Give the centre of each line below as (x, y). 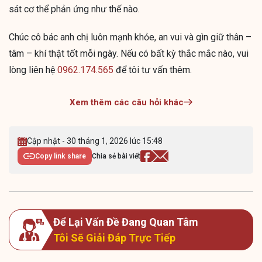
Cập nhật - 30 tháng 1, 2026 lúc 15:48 (95, 141)
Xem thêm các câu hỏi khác (127, 103)
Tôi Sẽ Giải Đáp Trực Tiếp (114, 238)
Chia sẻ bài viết (116, 156)
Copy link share (61, 156)
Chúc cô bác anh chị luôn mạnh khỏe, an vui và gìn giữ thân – (130, 37)
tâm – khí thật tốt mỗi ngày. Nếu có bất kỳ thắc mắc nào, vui (129, 54)
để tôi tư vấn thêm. (153, 70)
